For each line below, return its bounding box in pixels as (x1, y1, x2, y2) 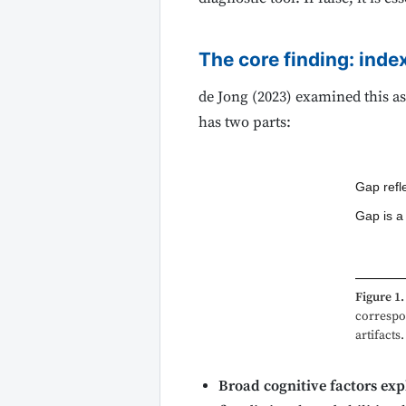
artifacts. (355, 326, 404, 343)
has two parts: (198, 113, 291, 133)
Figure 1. (355, 288, 404, 305)
